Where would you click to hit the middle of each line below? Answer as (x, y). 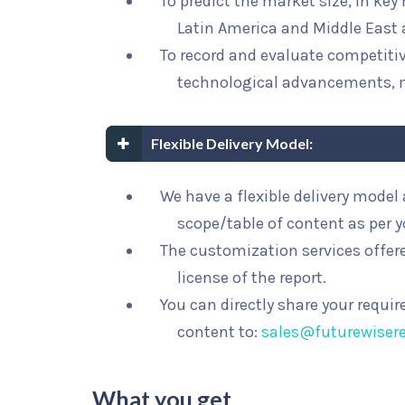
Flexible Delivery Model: (232, 143)
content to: (220, 332)
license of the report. (252, 278)
